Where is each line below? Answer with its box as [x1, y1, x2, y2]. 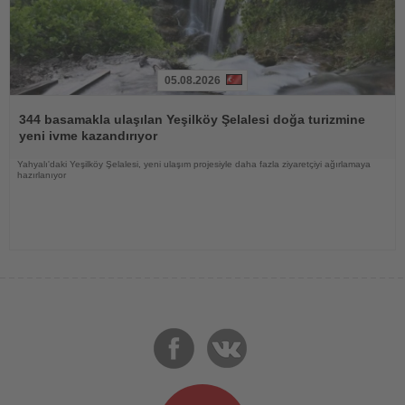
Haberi [9, 93, 47, 108]
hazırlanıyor [17, 169, 66, 180]
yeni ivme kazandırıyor [19, 127, 157, 143]
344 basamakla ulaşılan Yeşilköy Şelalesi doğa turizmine [19, 111, 365, 127]
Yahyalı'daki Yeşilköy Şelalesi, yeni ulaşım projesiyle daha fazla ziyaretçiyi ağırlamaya [17, 158, 371, 169]
